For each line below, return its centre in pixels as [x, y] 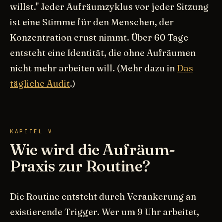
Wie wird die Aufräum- [93, 149]
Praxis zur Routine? [80, 166]
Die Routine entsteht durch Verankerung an [103, 196]
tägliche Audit [40, 83]
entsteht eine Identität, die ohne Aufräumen [103, 53]
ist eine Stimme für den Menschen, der [92, 22]
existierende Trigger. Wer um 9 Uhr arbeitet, [105, 212]
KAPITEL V [31, 131]
